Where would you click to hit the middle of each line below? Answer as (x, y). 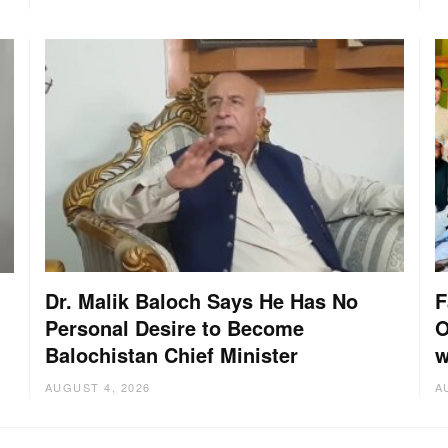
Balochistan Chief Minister (171, 355)
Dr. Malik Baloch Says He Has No (201, 301)
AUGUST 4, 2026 (97, 387)
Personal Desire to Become (174, 328)
